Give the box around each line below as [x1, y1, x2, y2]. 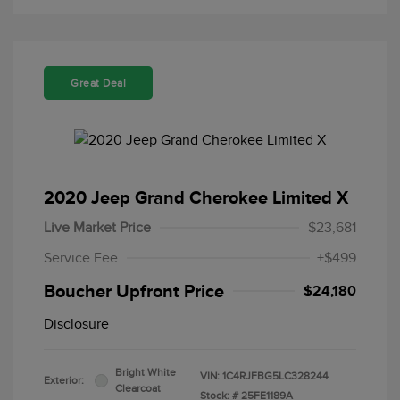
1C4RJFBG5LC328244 [222, 370, 329, 383]
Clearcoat [115, 382, 161, 396]
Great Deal [71, 77, 126, 90]
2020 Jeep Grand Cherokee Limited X [44, 187, 348, 208]
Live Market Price [44, 220, 151, 237]
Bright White [115, 366, 176, 379]
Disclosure [44, 316, 109, 333]
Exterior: [44, 374, 84, 387]
